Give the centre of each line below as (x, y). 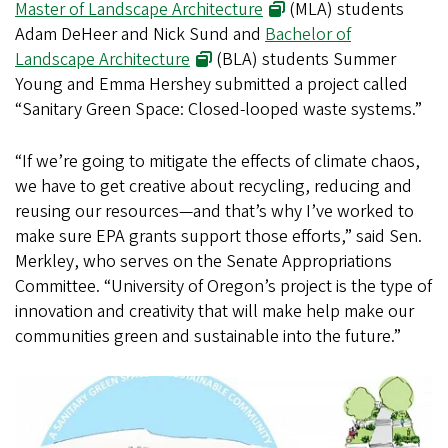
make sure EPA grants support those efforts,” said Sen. (218, 237)
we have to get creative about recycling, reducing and (213, 187)
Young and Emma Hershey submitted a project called (211, 85)
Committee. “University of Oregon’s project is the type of (223, 287)
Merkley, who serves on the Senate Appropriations (203, 262)
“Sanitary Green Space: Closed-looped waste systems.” (220, 110)
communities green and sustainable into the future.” (208, 337)
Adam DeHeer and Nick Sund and (140, 35)
